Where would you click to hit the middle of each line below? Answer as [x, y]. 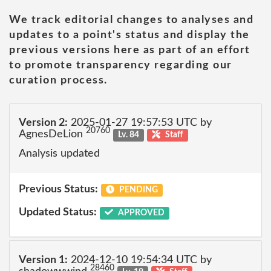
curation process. [58, 80]
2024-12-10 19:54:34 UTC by [140, 260]
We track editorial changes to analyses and [131, 20]
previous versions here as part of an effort [130, 50]
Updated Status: [58, 212]
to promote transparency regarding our [121, 65]
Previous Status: [58, 189]
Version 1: [43, 260]
